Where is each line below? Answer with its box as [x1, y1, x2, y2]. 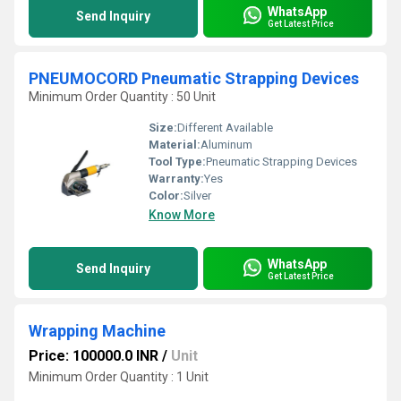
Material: [149, 138, 200, 151]
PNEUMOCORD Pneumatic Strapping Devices [29, 69, 359, 88]
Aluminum [200, 138, 252, 151]
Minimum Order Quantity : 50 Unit [29, 90, 216, 104]
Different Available [177, 121, 273, 134]
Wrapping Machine [29, 321, 166, 340]
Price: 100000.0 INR [29, 347, 158, 364]
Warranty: [149, 172, 204, 185]
